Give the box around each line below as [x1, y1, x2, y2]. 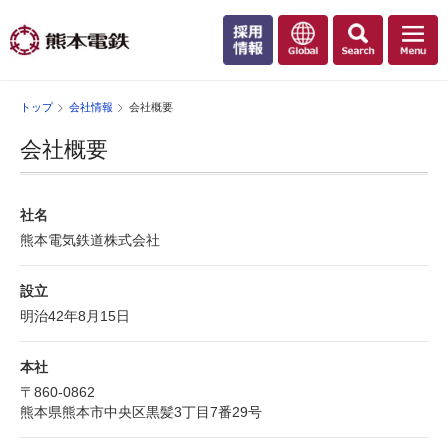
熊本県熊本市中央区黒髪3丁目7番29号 [20, 404, 262, 420]
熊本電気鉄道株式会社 [20, 232, 160, 248]
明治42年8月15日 [20, 308, 130, 324]
